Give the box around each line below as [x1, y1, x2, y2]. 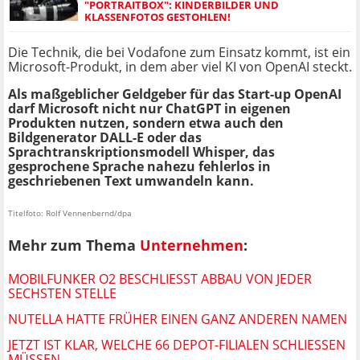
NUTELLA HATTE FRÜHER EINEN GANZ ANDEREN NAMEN [8, 309, 347, 328]
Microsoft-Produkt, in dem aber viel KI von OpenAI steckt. [8, 58, 352, 76]
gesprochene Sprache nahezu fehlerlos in [8, 157, 271, 176]
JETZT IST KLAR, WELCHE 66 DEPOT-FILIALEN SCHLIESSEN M [8, 335, 346, 354]
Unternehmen [140, 235, 243, 255]
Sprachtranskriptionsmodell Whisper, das [8, 143, 275, 162]
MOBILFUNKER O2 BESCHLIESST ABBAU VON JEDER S [8, 269, 312, 288]
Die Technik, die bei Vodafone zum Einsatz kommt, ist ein [8, 43, 350, 62]
